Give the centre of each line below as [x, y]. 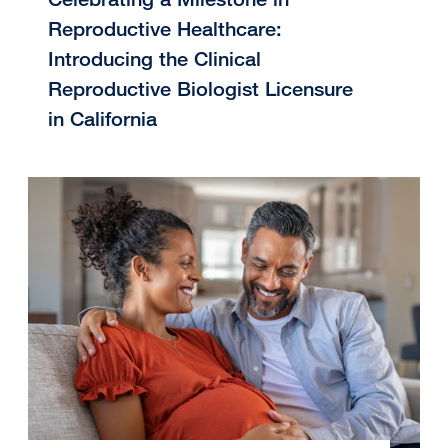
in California [102, 119]
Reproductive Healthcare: [165, 29]
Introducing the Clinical [154, 59]
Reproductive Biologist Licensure [200, 89]
